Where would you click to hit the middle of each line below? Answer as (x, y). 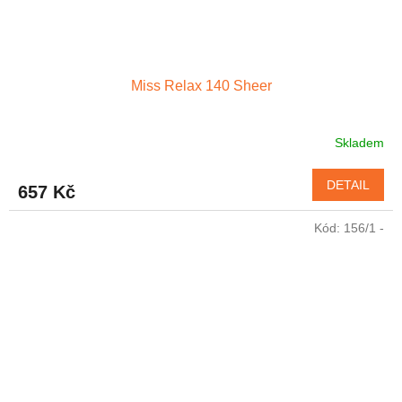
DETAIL (348, 185)
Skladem (359, 142)
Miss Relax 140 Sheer (201, 86)
